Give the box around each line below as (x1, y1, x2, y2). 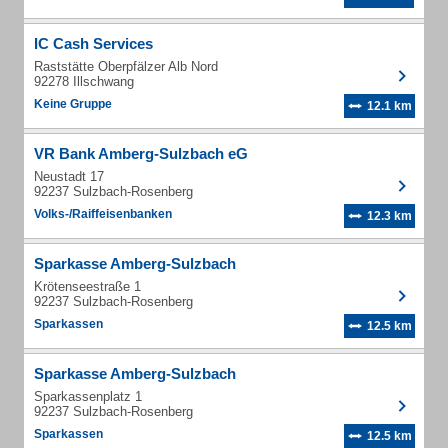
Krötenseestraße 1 (34, 279, 141, 294)
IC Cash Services (34, 35, 153, 52)
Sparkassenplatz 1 (34, 389, 142, 404)
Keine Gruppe (34, 97, 112, 111)
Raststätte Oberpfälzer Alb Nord (34, 59, 218, 74)
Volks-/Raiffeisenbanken (34, 207, 172, 221)
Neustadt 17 (34, 169, 104, 184)
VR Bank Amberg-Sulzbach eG (34, 145, 248, 162)
